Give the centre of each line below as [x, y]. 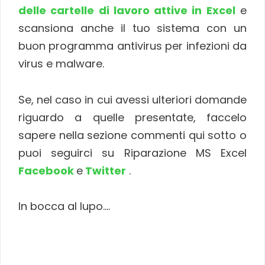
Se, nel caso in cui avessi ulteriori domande [132, 99]
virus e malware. [61, 64]
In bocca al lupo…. [64, 206]
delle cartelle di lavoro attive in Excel [127, 11]
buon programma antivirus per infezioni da [132, 46]
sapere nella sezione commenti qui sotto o [132, 135]
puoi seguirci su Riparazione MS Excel [132, 153]
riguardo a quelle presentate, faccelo [132, 117]
